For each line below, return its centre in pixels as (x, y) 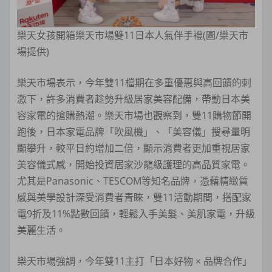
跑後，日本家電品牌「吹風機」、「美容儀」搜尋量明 (134, 131)
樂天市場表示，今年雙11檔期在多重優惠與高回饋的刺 (134, 82)
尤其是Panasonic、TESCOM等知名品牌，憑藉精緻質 (133, 181)
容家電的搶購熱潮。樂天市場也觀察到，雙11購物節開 (134, 115)
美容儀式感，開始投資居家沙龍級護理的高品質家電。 (134, 164)
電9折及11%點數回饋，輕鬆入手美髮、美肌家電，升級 (136, 213)
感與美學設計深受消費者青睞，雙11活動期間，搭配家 (134, 197)
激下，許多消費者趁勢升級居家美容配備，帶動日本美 (134, 99)
